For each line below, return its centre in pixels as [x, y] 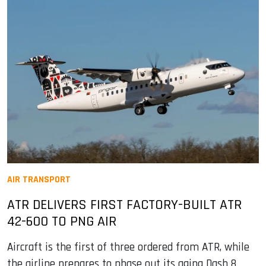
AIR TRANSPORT [39, 179]
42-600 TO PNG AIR [62, 221]
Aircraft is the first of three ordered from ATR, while [128, 247]
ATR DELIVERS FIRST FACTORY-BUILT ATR [124, 205]
